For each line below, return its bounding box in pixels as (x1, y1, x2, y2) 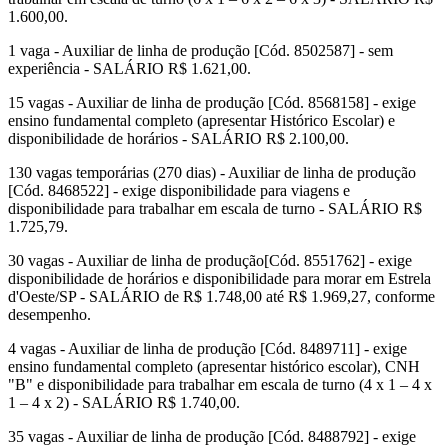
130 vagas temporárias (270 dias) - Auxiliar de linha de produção (8, 164, 416, 182)
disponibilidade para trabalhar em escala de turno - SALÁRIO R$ (8, 200, 422, 218)
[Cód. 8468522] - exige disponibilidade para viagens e (8, 182, 350, 200)
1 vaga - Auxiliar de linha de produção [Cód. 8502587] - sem (8, 42, 393, 60)
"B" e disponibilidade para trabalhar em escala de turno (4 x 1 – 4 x (8, 376, 432, 394)
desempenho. (8, 306, 91, 324)
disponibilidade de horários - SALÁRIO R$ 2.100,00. (8, 130, 349, 148)
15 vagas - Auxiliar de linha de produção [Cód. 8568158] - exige (8, 94, 416, 112)
